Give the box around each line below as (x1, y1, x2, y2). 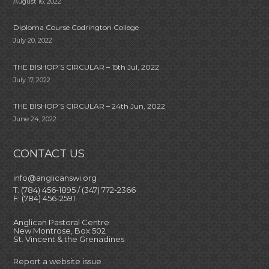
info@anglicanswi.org (13, 172, 97, 183)
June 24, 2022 (13, 114, 57, 123)
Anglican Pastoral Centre (13, 217, 110, 227)
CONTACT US (13, 146, 85, 160)
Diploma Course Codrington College (13, 23, 139, 32)
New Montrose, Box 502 (13, 225, 106, 235)
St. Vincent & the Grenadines (13, 234, 125, 244)
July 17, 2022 (13, 75, 51, 84)
